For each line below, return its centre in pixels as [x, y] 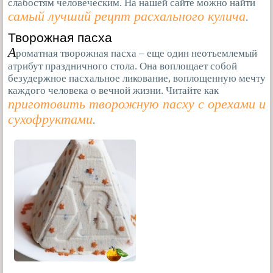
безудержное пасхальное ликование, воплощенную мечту [137, 79]
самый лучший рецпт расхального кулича [127, 17]
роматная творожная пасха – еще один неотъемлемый [136, 54]
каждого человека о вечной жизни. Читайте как [113, 91]
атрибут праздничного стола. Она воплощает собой [122, 66]
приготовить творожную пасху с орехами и [137, 105]
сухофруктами [50, 120]
